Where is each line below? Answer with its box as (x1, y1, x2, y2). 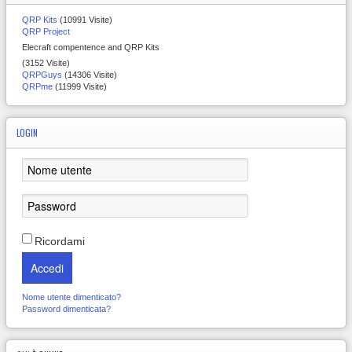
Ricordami (35, 235, 85, 248)
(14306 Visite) (62, 70, 117, 80)
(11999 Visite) (53, 82, 107, 92)
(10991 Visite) (57, 15, 112, 25)
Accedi (31, 260, 64, 277)
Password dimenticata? (22, 304, 111, 314)
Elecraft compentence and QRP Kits (22, 42, 159, 53)
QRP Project (22, 27, 70, 37)
